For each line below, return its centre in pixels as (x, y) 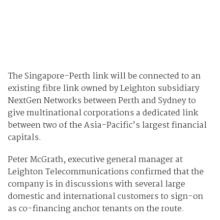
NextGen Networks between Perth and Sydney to (102, 101)
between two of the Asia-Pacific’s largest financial (107, 125)
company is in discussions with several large (96, 184)
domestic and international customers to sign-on (105, 196)
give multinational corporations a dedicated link (103, 113)
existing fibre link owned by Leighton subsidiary (103, 88)
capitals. (24, 137)
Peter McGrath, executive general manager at (95, 160)
